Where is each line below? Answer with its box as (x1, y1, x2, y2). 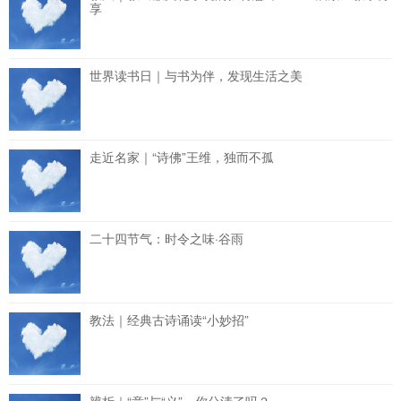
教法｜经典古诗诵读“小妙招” (90, 311, 249, 328)
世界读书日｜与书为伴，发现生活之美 (90, 66, 303, 84)
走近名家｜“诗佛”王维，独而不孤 (90, 148, 274, 166)
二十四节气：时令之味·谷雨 (90, 229, 243, 247)
